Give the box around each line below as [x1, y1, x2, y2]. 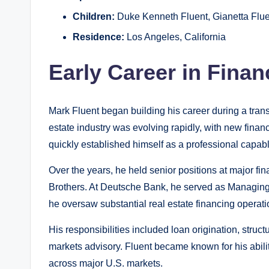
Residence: [73, 32, 124, 43]
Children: [73, 11, 115, 22]
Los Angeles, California [124, 32, 226, 43]
